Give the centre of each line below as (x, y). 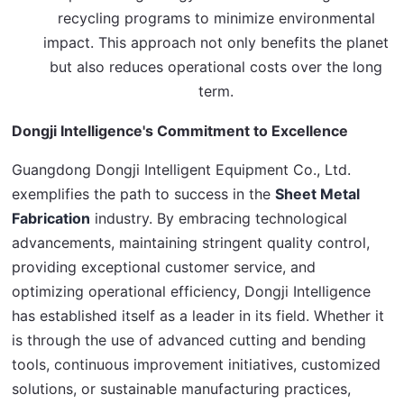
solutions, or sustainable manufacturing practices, (182, 389)
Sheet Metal (318, 194)
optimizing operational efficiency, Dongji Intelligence (192, 292)
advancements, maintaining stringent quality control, (191, 243)
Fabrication (51, 219)
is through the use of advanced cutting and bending (189, 340)
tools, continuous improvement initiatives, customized (197, 365)
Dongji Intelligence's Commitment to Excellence (180, 131)
